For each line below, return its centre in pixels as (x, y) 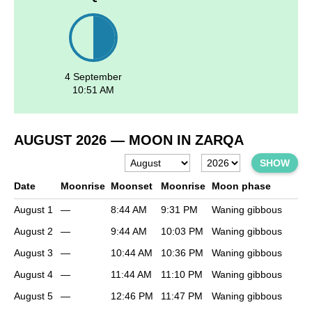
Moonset (132, 186)
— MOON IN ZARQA (175, 140)
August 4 (33, 275)
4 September (93, 77)
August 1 (33, 210)
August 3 (33, 253)
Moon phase (241, 186)
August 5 (33, 296)
